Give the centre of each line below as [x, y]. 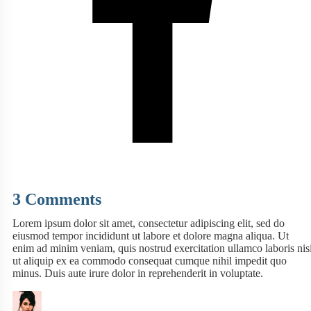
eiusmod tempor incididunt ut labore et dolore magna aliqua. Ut [151, 236]
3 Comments [57, 200]
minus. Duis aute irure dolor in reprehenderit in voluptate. [138, 274]
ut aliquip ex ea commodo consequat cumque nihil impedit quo [150, 261]
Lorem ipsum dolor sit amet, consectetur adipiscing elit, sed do [149, 224]
